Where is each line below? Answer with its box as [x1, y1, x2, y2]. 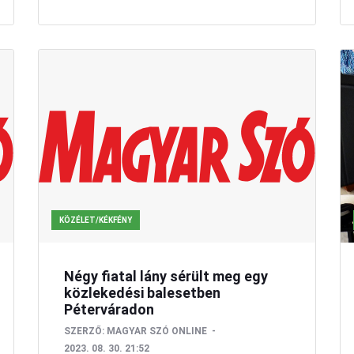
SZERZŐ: [64, 326, 105, 337]
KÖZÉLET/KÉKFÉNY [59, 216, 133, 225]
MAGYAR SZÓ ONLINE [107, 326, 208, 337]
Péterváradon [64, 301, 155, 318]
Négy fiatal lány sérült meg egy [64, 268, 269, 285]
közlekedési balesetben [64, 284, 221, 302]
